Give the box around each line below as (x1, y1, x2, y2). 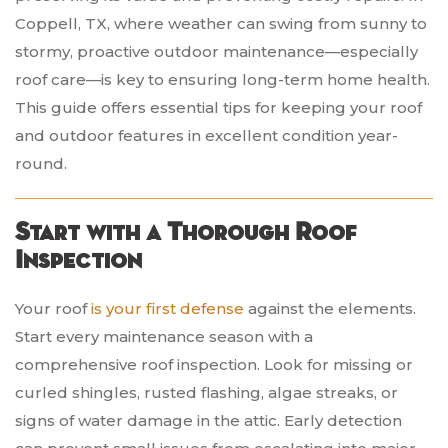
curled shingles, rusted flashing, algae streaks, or (15, 383, 398, 403)
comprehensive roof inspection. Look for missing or (15, 355, 413, 375)
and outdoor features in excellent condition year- (15, 126, 398, 146)
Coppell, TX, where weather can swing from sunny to (15, 14, 427, 34)
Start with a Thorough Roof (15, 220, 356, 247)
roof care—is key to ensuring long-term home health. (15, 70, 430, 90)
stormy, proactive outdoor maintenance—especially (15, 42, 418, 62)
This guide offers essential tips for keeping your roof (15, 98, 422, 118)
